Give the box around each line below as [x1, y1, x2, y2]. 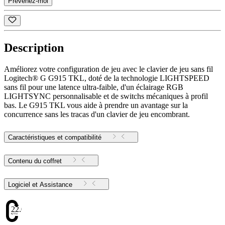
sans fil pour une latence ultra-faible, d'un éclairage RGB [4, 82, 183, 91]
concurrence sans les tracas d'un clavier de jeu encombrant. [4, 109, 190, 119]
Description [4, 41, 64, 55]
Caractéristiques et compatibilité [8, 133, 101, 141]
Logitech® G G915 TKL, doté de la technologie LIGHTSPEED [4, 73, 209, 82]
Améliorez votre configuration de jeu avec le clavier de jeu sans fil [4, 64, 213, 73]
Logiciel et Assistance [40, 180, 72, 188]
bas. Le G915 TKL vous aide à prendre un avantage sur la [4, 100, 188, 109]
